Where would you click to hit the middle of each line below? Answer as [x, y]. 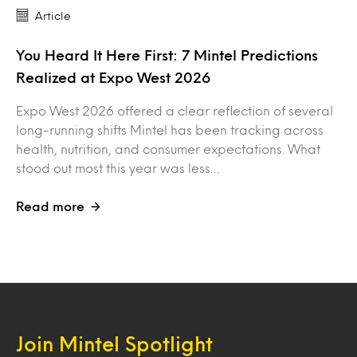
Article [53, 16]
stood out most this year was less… [118, 168]
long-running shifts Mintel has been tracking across [170, 130]
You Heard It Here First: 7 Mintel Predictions [167, 55]
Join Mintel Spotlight [114, 344]
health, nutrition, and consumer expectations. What [168, 149]
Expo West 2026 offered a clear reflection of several [175, 111]
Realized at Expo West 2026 [115, 78]
